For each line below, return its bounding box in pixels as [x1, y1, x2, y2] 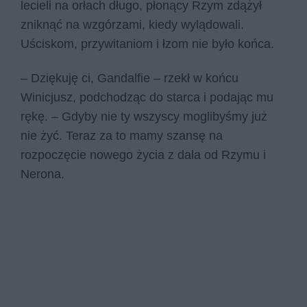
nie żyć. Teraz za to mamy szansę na [21, 128, 223, 143]
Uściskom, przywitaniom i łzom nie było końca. [21, 37, 278, 51]
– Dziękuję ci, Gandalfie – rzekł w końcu [21, 71, 238, 85]
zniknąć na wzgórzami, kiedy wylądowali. [21, 18, 244, 32]
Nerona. [21, 167, 68, 181]
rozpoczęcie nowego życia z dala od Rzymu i [21, 147, 266, 162]
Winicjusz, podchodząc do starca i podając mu [21, 90, 273, 104]
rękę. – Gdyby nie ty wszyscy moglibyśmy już [21, 109, 267, 123]
